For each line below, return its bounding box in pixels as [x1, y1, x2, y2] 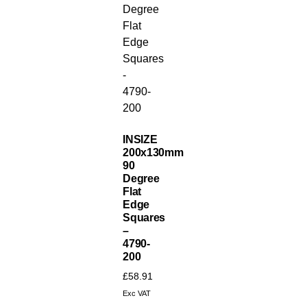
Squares [123, 212, 165, 224]
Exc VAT [123, 289, 151, 298]
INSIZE [123, 134, 158, 146]
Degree [123, 173, 160, 185]
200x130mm [123, 147, 184, 159]
